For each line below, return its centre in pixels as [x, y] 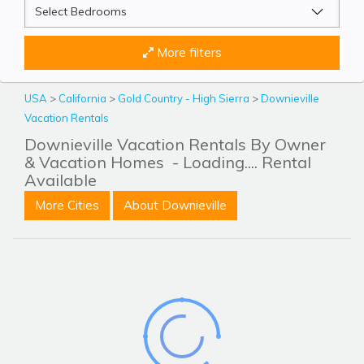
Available [61, 180]
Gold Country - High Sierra [185, 99]
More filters [187, 53]
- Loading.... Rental [240, 162]
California [84, 99]
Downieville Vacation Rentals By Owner [175, 145]
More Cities [67, 206]
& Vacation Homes [96, 162]
